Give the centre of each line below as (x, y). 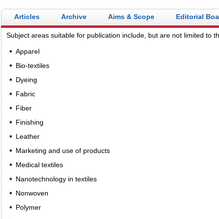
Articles (27, 16)
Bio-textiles (33, 65)
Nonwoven (32, 193)
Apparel (28, 51)
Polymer (28, 207)
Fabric (25, 94)
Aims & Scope (131, 16)
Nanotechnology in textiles (56, 179)
